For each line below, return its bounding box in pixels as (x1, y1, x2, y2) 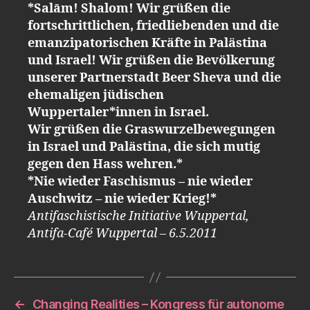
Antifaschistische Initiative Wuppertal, (28, 208, 249, 224)
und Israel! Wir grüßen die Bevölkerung (28, 53, 275, 69)
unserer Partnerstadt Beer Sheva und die (28, 70, 281, 86)
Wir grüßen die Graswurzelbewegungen (28, 122, 275, 138)
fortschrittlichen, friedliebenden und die (28, 18, 279, 34)
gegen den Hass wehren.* (28, 156, 183, 172)
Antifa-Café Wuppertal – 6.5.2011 (28, 226, 217, 241)
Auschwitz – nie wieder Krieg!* (28, 191, 217, 207)
